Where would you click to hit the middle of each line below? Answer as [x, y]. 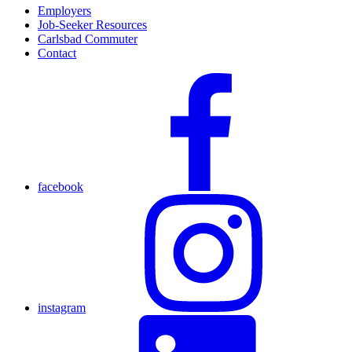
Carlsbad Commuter [88, 38]
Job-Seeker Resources [92, 24]
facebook [60, 186]
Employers [64, 10]
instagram [62, 307]
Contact [57, 53]
